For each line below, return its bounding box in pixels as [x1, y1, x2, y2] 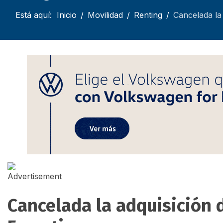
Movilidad [88, 9, 123, 20]
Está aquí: [15, 9, 57, 20]
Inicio [57, 9, 77, 20]
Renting [134, 9, 162, 20]
